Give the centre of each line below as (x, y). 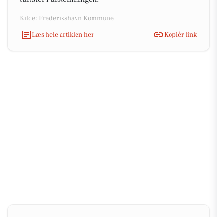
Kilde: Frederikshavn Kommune (67, 18)
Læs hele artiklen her (63, 35)
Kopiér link (180, 35)
